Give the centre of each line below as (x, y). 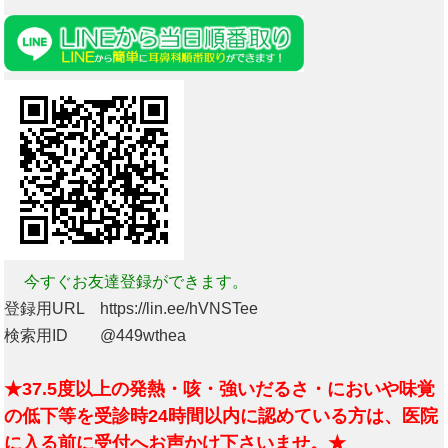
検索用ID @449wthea (95, 335)
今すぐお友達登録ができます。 (126, 281)
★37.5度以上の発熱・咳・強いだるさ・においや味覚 (220, 388)
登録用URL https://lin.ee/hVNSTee (131, 308)
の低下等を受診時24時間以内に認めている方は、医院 (221, 415)
